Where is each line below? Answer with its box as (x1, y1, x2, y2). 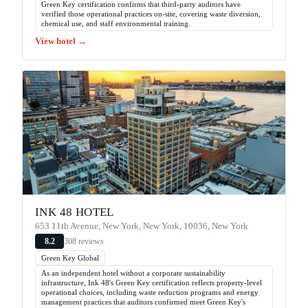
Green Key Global (41, 254, 99, 263)
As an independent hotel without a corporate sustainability (41, 269, 225, 278)
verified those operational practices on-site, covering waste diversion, (41, 10, 261, 19)
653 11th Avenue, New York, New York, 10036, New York (35, 221, 248, 232)
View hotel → (35, 36, 87, 47)
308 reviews (64, 236, 104, 246)
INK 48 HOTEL (35, 206, 114, 219)
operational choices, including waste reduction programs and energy (41, 288, 258, 297)
